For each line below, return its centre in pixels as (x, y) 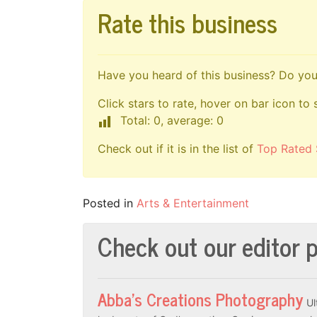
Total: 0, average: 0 (172, 120)
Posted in (110, 203)
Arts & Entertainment (193, 203)
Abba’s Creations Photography (200, 299)
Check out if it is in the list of (177, 148)
